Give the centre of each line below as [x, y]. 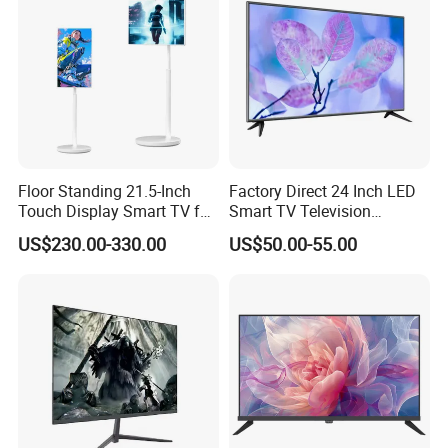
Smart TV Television [299, 210]
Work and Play [69, 230]
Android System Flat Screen [326, 230]
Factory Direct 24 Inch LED [322, 190]
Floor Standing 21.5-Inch [105, 190]
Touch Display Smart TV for [116, 210]
